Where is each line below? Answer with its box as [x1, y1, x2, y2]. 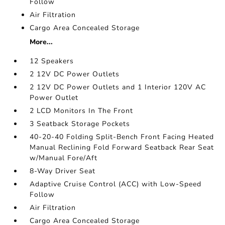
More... [30, 37, 53, 47]
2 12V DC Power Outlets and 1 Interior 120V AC [30, 82, 206, 92]
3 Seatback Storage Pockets [30, 119, 131, 129]
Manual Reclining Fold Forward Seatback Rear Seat [30, 143, 214, 152]
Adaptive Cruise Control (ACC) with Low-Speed [30, 179, 202, 189]
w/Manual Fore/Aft [30, 153, 98, 163]
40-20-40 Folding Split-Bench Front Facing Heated [30, 132, 214, 142]
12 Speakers [30, 56, 74, 66]
